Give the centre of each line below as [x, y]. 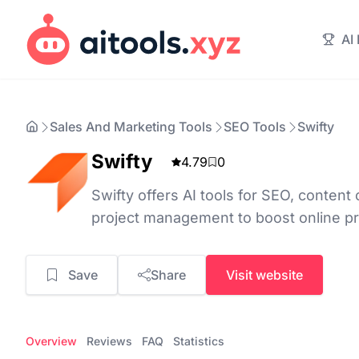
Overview [51, 341]
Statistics [199, 341]
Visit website [264, 275]
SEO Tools [255, 127]
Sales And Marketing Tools [131, 127]
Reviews [109, 341]
